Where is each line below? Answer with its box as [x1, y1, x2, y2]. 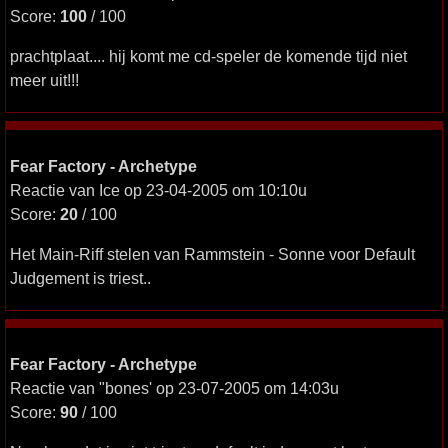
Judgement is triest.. [10, 269, 151, 287]
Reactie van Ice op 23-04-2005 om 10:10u [10, 181, 307, 199]
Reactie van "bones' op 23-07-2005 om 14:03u [10, 379, 339, 397]
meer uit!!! [10, 71, 79, 89]
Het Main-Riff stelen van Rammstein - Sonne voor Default [10, 245, 415, 263]
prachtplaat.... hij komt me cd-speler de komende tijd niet [10, 47, 407, 65]
